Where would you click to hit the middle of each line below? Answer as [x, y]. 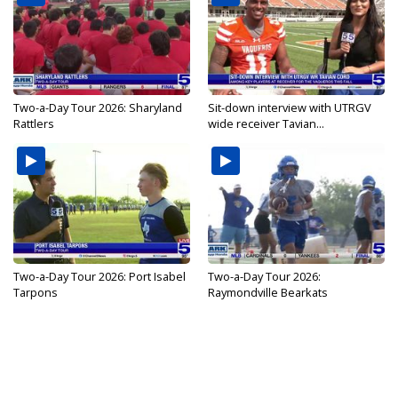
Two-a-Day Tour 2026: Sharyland [98, 108]
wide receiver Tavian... [266, 124]
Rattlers [34, 124]
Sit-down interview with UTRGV [290, 108]
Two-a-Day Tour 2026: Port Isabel [99, 277]
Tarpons [36, 293]
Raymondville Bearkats [268, 293]
